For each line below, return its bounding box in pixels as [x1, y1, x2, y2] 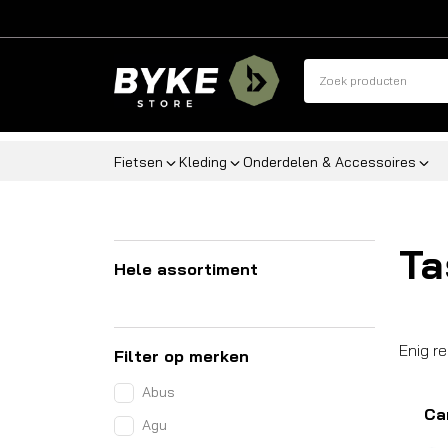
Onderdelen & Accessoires [243, 153, 416, 171]
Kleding [179, 153, 227, 171]
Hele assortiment [114, 259, 258, 279]
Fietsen [114, 153, 163, 171]
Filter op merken [114, 346, 249, 366]
